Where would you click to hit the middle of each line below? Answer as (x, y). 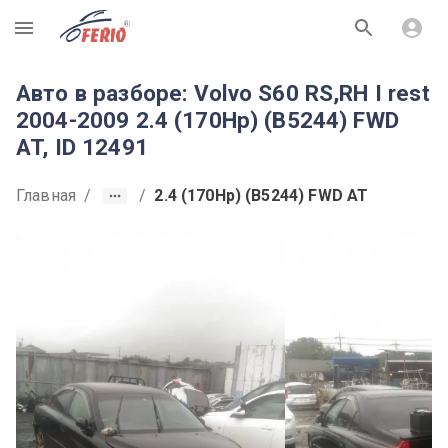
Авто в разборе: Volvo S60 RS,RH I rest (223, 93)
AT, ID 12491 (82, 147)
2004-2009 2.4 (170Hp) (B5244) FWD (207, 120)
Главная (46, 195)
